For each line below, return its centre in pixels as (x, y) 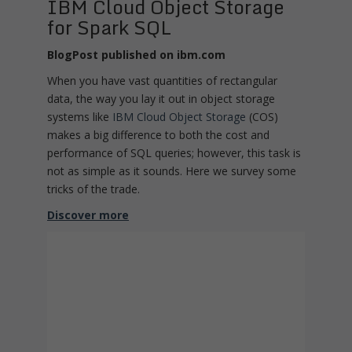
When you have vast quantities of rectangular (162, 81)
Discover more (88, 215)
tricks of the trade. (93, 189)
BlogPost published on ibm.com (136, 55)
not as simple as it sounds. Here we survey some (172, 171)
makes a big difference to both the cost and (158, 135)
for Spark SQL (109, 27)
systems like (80, 117)
